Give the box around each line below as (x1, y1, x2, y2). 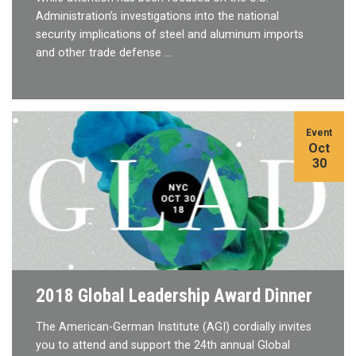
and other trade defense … (36, 45, 172, 60)
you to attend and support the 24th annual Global (36, 338, 290, 352)
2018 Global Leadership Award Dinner (36, 284, 312, 307)
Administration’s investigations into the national (36, 9, 279, 23)
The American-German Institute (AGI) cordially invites (36, 319, 311, 334)
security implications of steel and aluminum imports (36, 27, 304, 41)
